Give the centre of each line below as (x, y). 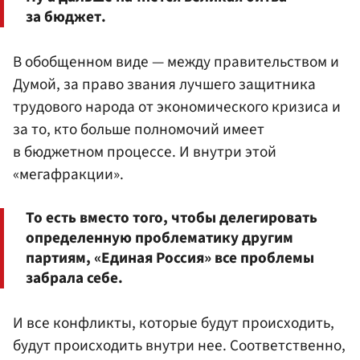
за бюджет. (66, 16)
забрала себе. (74, 278)
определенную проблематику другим (160, 238)
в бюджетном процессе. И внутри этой (145, 151)
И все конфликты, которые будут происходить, (174, 323)
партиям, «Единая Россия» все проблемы (170, 258)
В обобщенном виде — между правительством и (176, 61)
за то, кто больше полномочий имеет (139, 129)
